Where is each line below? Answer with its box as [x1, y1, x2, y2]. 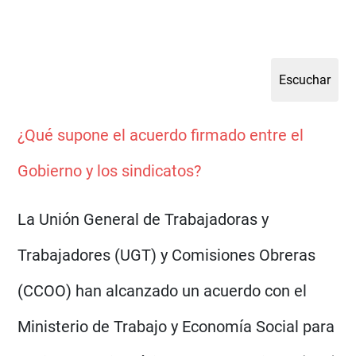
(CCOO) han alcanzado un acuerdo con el [17, 281, 308, 300]
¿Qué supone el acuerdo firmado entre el [17, 126, 304, 145]
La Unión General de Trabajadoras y [17, 210, 269, 229]
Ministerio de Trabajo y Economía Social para [17, 317, 335, 336]
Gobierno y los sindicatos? [17, 161, 202, 180]
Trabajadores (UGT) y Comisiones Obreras [17, 246, 316, 265]
